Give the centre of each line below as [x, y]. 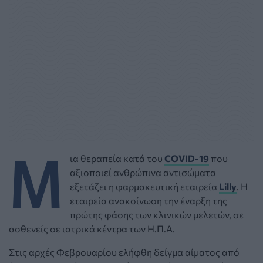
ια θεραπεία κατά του [117, 158]
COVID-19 [187, 158]
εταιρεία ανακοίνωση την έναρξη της [149, 200]
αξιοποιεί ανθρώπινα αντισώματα [143, 172]
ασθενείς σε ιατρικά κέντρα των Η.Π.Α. [92, 228]
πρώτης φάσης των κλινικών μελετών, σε [157, 214]
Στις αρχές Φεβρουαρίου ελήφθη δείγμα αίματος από [124, 252]
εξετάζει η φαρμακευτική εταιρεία [144, 186]
